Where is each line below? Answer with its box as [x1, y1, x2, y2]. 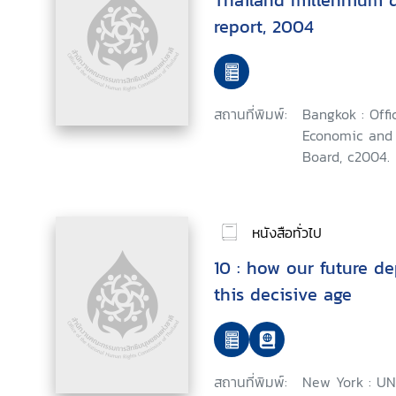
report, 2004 [214, 13, 314, 40]
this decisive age [214, 281, 352, 308]
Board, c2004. [302, 146, 390, 167]
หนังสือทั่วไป [252, 221, 322, 243]
